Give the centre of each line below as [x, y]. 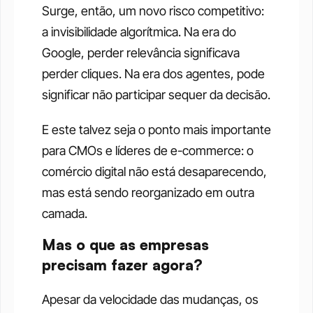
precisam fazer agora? [122, 265]
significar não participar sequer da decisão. [156, 95]
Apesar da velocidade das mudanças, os [150, 300]
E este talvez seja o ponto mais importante [156, 130]
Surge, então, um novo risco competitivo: [153, 11]
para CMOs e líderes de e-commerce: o [148, 151]
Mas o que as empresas [125, 245]
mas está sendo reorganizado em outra [148, 193]
